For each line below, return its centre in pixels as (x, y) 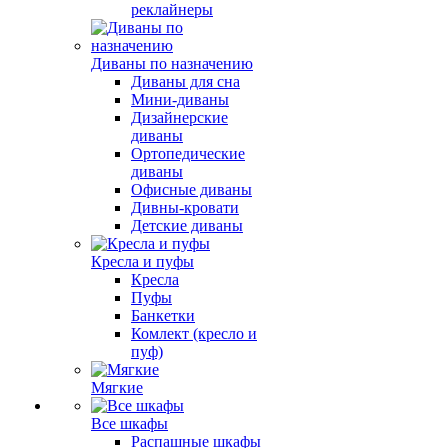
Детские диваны (187, 225)
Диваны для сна (185, 81)
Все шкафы (129, 423)
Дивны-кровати (185, 207)
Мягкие (117, 387)
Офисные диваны (191, 189)
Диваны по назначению (172, 63)
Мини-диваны (180, 99)
